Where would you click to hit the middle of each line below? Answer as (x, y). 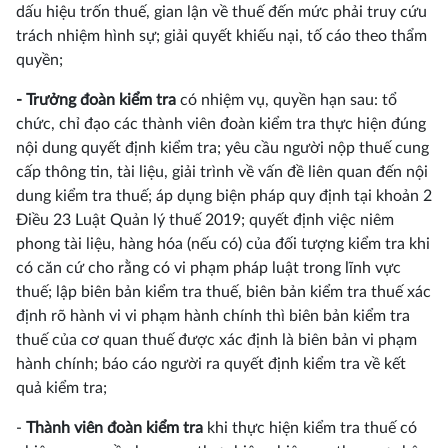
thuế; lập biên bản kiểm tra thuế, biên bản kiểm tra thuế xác (223, 292)
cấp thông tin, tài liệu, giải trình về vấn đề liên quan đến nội (222, 172)
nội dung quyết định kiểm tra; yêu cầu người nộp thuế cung (222, 148)
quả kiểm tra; (61, 388)
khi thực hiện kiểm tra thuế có (310, 428)
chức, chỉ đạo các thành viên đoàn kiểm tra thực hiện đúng (221, 124)
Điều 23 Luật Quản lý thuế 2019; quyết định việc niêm (205, 220)
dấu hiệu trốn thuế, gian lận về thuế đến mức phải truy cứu (221, 12)
